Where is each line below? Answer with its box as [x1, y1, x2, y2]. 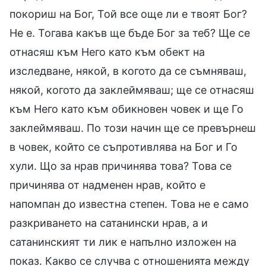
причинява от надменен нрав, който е [9, 178, 205, 191]
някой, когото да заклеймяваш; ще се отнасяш [9, 83, 254, 96]
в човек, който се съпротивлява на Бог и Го [9, 140, 237, 153]
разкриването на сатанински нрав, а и [9, 216, 208, 229]
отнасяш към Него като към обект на [9, 45, 205, 58]
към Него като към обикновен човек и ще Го [9, 102, 243, 115]
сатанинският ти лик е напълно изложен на [9, 235, 236, 248]
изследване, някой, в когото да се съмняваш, [9, 64, 246, 77]
